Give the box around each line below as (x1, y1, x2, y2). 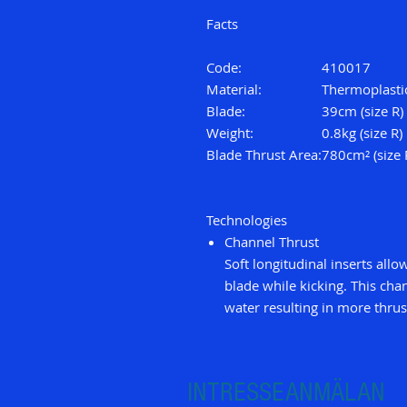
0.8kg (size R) (322, 124, 402, 143)
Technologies (206, 211, 287, 230)
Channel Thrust (224, 233, 319, 252)
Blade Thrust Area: (206, 145, 322, 164)
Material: (206, 80, 262, 99)
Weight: (206, 124, 253, 143)
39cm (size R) (322, 102, 403, 121)
